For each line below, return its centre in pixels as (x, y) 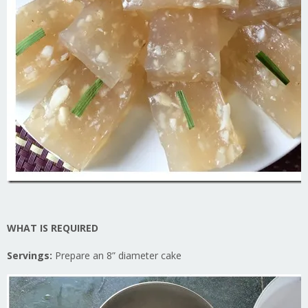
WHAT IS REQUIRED (53, 228)
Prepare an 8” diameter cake (118, 256)
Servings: (31, 256)
